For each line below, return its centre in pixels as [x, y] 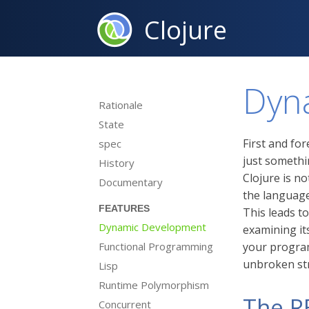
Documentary [131, 182]
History [117, 163]
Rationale [121, 105]
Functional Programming [156, 246]
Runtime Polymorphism [154, 285]
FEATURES [124, 208]
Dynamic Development [152, 227]
